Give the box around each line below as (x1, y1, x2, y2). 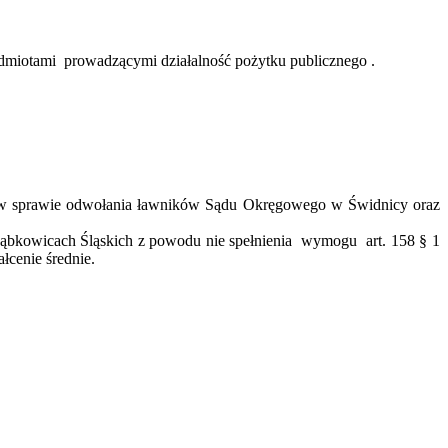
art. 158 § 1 (366, 232, 441, 250)
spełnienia (229, 232, 293, 250)
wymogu (301, 232, 358, 250)
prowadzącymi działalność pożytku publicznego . (64, 52, 376, 70)
